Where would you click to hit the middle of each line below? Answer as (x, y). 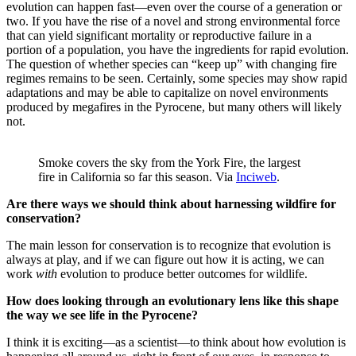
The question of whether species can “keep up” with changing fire (172, 64)
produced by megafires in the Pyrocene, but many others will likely (174, 106)
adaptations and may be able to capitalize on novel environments (167, 92)
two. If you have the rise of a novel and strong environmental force (173, 21)
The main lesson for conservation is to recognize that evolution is (168, 245)
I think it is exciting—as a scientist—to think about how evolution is (176, 342)
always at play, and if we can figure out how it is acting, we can (165, 259)
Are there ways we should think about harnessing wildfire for (171, 203)
